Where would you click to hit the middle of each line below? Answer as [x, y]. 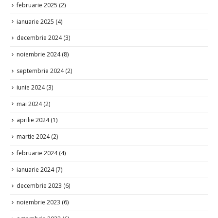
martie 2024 [33, 135]
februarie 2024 [37, 151]
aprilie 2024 [33, 118]
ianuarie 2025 [35, 20]
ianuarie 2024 [35, 168]
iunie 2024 [31, 86]
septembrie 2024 [40, 69]
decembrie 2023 [39, 184]
